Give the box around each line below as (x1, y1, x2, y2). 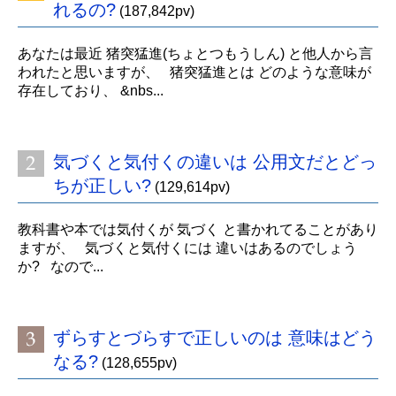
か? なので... (18, 259, 103, 275)
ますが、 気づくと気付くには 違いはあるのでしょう (18, 240, 357, 256)
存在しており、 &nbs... (18, 83, 164, 99)
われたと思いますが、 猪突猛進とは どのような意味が (18, 65, 371, 80)
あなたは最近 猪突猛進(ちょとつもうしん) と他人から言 (18, 46, 373, 62)
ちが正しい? (53, 176, 151, 196)
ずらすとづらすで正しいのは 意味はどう (53, 328, 377, 348)
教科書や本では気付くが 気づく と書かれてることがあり (18, 222, 378, 238)
